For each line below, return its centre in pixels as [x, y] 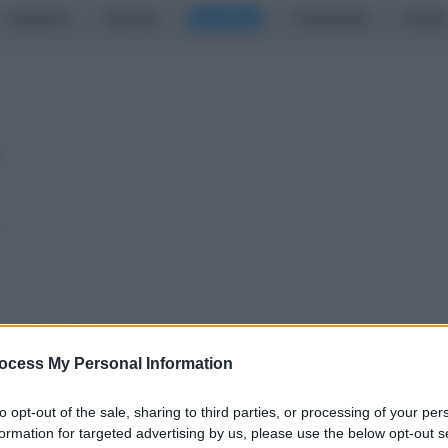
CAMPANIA [330, 18]
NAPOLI [131, 18]
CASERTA [37, 18]
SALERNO [225, 18]
